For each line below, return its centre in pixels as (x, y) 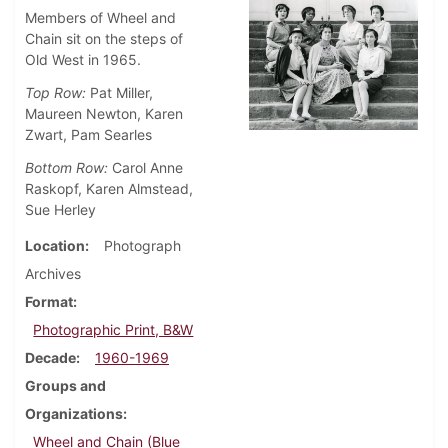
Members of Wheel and (100, 18)
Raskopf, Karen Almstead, (109, 189)
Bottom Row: (66, 168)
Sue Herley (60, 210)
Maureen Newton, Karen (104, 114)
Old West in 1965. (83, 60)
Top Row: (55, 93)
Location (55, 246)
